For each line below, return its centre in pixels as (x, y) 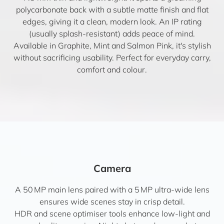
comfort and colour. (112, 69)
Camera (112, 168)
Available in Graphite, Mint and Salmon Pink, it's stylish (112, 45)
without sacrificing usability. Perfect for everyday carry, (112, 57)
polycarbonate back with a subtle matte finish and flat (112, 9)
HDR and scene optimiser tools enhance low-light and (112, 213)
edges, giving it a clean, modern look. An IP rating (112, 21)
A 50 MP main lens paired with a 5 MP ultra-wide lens (112, 189)
